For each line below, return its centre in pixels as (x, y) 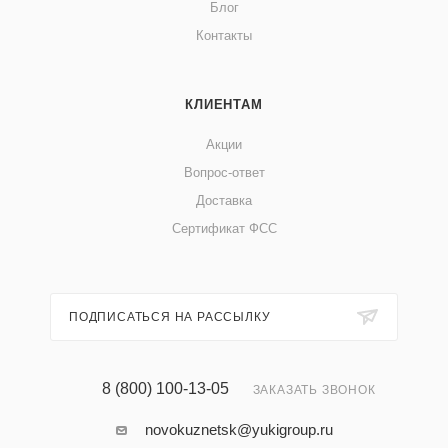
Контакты (224, 36)
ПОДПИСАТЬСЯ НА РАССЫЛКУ (170, 317)
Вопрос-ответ (224, 173)
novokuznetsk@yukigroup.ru (238, 430)
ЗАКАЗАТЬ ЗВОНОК (314, 390)
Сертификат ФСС (224, 229)
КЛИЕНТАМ (224, 105)
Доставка (224, 201)
